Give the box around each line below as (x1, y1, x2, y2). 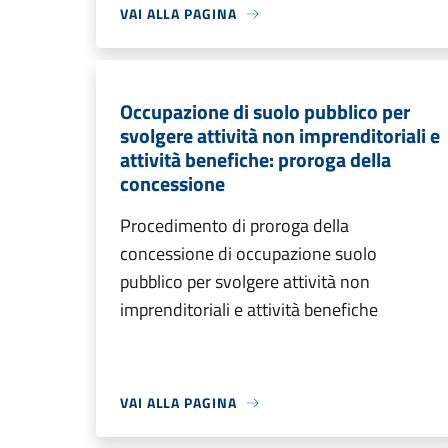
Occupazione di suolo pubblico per (120, 96, 410, 127)
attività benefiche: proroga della (120, 144, 391, 175)
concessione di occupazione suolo (120, 240, 377, 267)
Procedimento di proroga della (120, 212, 349, 239)
